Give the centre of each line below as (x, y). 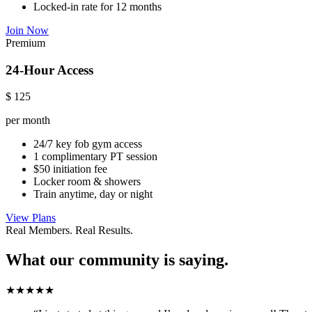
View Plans (31, 218)
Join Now (27, 30)
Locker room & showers (87, 182)
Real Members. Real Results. (69, 231)
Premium (25, 42)
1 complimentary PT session (95, 157)
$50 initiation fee (70, 169)
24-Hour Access (49, 70)
